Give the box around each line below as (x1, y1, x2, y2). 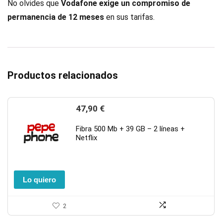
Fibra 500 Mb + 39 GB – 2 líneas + (76, 124, 185, 133)
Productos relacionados (7, 69, 118, 81)
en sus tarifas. (104, 12, 155, 22)
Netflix (76, 133, 97, 142)
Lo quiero (23, 175, 56, 184)
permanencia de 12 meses (7, 12, 104, 22)
